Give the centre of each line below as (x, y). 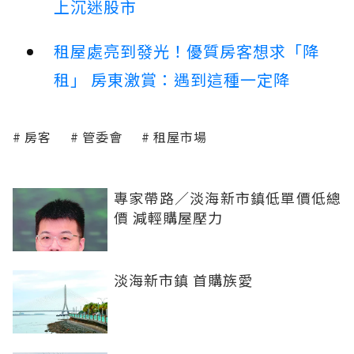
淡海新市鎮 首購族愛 (183, 280)
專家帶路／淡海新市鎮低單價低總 (228, 198)
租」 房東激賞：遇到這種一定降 (172, 80)
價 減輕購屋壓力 (168, 218)
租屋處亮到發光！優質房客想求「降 (186, 51)
